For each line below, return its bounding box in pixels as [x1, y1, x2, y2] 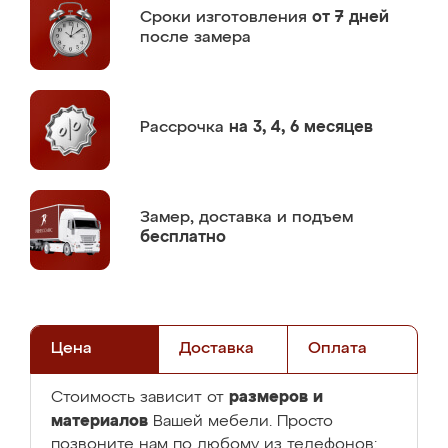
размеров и [229, 389, 323, 405]
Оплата [307, 341, 367, 357]
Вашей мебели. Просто [148, 414, 333, 430]
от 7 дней [312, 9, 389, 26]
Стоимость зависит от [51, 390, 229, 406]
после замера [140, 29, 251, 46]
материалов [51, 413, 148, 429]
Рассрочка [140, 119, 229, 136]
